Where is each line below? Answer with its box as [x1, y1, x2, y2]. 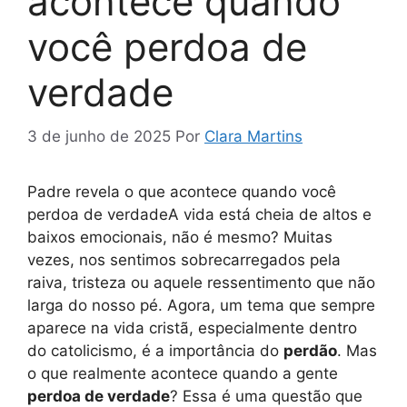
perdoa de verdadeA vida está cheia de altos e [27, 205, 372, 224]
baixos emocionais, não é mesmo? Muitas [27, 228, 333, 247]
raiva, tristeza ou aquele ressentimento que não [27, 273, 375, 293]
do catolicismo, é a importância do [27, 342, 283, 361]
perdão [283, 342, 337, 361]
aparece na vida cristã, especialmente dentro [27, 319, 357, 338]
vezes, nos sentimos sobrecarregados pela [27, 251, 341, 270]
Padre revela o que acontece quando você [27, 183, 336, 202]
